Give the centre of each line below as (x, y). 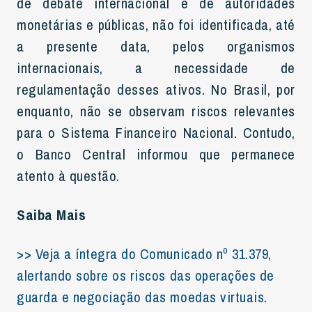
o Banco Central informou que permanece (156, 154)
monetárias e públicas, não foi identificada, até (156, 24)
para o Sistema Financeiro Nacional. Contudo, (156, 132)
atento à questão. (68, 175)
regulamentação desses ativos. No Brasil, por (156, 89)
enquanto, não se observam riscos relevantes (156, 111)
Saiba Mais (52, 214)
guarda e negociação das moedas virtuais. (142, 297)
